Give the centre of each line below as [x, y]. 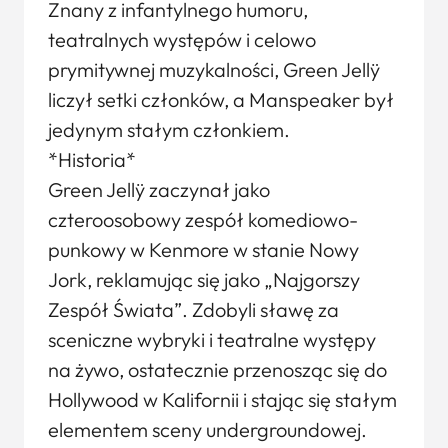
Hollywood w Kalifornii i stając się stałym [222, 399]
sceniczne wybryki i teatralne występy [212, 339]
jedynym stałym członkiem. [169, 129]
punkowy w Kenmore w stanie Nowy [203, 249]
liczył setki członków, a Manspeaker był [221, 99]
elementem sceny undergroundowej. [207, 429]
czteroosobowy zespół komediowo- [203, 219]
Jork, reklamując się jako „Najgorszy [204, 279]
